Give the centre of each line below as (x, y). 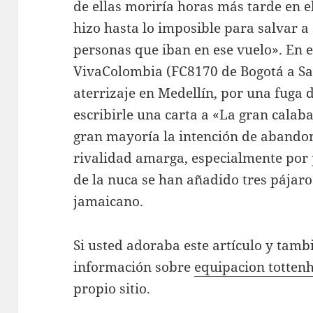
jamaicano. (109, 202)
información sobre (134, 267)
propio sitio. (112, 289)
